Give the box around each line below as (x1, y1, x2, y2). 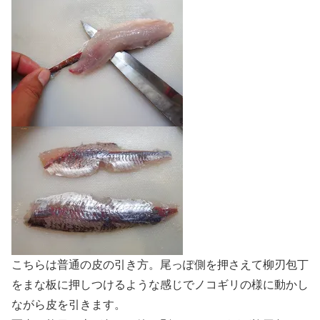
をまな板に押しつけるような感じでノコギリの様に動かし (11, 279, 309, 291)
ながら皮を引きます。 (11, 299, 126, 311)
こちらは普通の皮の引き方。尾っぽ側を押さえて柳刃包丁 (11, 259, 309, 271)
